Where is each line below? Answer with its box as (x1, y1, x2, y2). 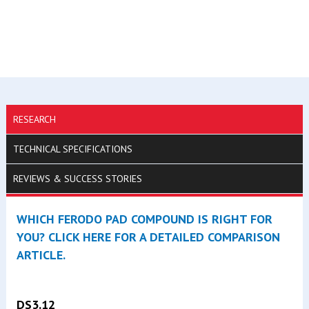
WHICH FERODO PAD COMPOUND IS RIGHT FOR (16, 210, 272, 227)
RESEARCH (12, 112, 56, 126)
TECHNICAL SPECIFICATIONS (12, 142, 132, 155)
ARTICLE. (16, 246, 66, 263)
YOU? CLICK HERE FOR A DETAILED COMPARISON (16, 228, 280, 245)
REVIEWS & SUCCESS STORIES (12, 172, 142, 185)
